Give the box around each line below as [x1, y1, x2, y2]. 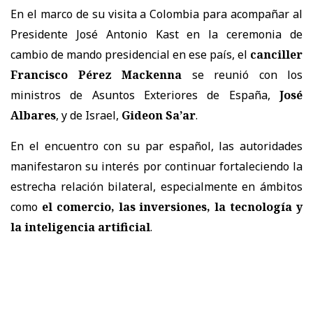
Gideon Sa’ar [122, 107, 196, 123]
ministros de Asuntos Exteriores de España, [10, 87, 270, 103]
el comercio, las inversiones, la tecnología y [41, 198, 303, 214]
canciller [250, 46, 303, 62]
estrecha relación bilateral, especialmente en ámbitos [10, 178, 303, 194]
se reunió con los [182, 66, 303, 82]
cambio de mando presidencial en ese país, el [10, 46, 250, 62]
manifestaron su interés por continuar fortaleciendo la [10, 158, 303, 174]
